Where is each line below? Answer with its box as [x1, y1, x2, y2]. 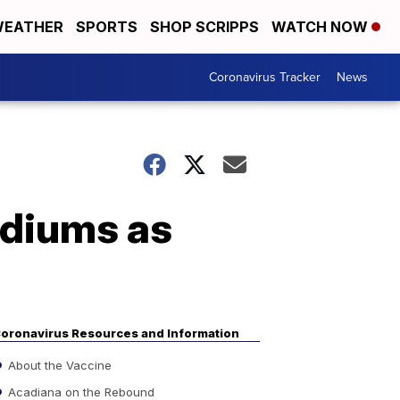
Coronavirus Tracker [209, 68, 321, 87]
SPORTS [76, 18, 137, 36]
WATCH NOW [271, 18, 371, 36]
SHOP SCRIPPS [150, 18, 259, 36]
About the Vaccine [4, 357, 112, 372]
